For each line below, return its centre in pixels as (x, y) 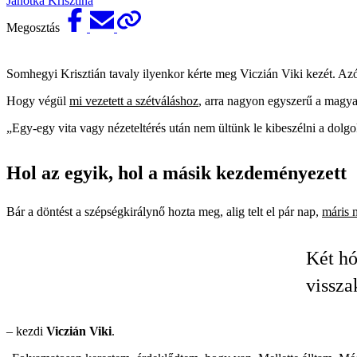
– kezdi (26, 331)
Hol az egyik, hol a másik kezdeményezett (177, 173)
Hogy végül (38, 100)
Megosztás (35, 27)
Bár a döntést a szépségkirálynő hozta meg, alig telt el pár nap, (164, 211)
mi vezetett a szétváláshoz (134, 100)
